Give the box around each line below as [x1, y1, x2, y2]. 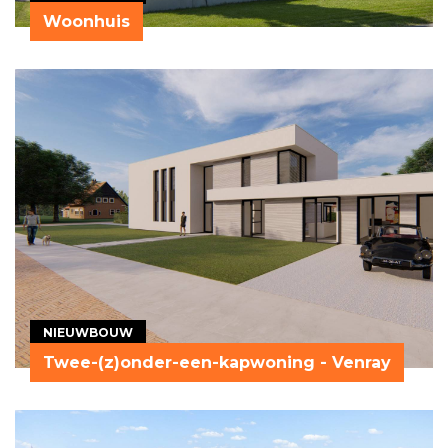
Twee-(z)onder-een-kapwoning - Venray [43, 352, 391, 372]
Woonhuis [43, 12, 130, 32]
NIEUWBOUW [43, 324, 133, 340]
